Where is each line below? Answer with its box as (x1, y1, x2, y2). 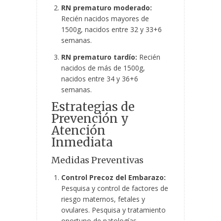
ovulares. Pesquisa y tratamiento (61, 205, 166, 215)
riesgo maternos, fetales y (61, 194, 145, 204)
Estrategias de (51, 99, 135, 115)
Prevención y (51, 111, 129, 127)
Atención (51, 123, 106, 139)
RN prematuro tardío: (61, 52, 137, 62)
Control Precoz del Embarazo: (61, 173, 166, 183)
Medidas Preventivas (51, 154, 144, 166)
